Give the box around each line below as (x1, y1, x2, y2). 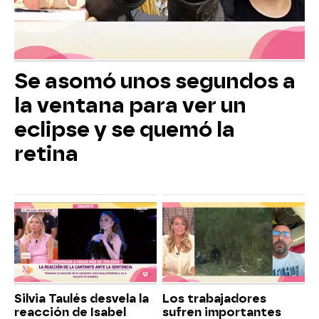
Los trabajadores (162, 292, 266, 306)
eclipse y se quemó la (14, 117, 235, 142)
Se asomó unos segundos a (14, 68, 296, 93)
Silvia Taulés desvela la (14, 292, 149, 306)
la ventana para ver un (14, 93, 246, 117)
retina (14, 141, 78, 166)
